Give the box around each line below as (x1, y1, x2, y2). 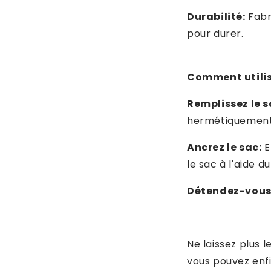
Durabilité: (187, 10, 246, 24)
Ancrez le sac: (187, 140, 262, 154)
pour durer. (187, 27, 244, 41)
